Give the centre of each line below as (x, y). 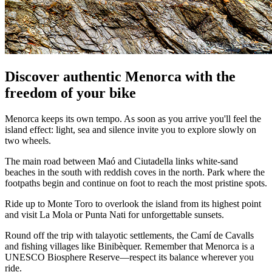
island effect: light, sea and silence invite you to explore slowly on (131, 129)
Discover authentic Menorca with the (120, 76)
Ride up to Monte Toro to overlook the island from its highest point (133, 203)
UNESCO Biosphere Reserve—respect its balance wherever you (129, 257)
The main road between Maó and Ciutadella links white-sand (121, 161)
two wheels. (28, 140)
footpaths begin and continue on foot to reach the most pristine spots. (136, 183)
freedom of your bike (70, 93)
